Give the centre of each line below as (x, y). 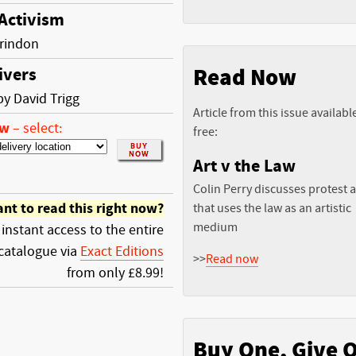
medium (215, 227)
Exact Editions (122, 251)
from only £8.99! (115, 273)
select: (43, 128)
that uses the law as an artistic (272, 208)
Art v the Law (244, 166)
